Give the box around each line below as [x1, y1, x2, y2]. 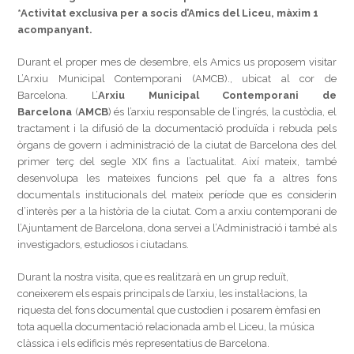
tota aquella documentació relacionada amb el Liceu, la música [17, 321, 315, 333]
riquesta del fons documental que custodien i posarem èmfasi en [17, 304, 322, 316]
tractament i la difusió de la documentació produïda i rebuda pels [17, 122, 337, 134]
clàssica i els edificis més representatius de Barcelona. [17, 337, 270, 349]
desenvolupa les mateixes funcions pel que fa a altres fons [17, 172, 337, 184]
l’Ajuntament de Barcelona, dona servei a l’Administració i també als [17, 222, 337, 234]
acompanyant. [17, 24, 93, 36]
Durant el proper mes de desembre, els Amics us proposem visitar [17, 56, 337, 68]
